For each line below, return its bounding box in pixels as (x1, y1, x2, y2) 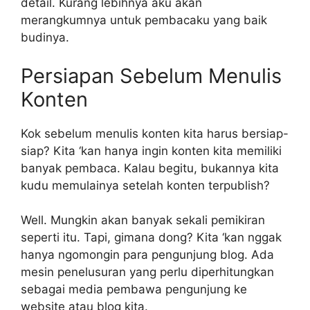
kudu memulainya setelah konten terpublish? (21, 178, 270, 192)
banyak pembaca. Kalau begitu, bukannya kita (21, 161, 279, 175)
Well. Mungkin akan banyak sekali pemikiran (21, 213, 265, 228)
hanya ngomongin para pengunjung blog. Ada (21, 248, 274, 262)
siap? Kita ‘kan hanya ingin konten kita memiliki (21, 143, 282, 158)
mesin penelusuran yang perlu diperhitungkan (21, 265, 274, 280)
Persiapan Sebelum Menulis (21, 63, 282, 88)
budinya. (21, 30, 69, 45)
